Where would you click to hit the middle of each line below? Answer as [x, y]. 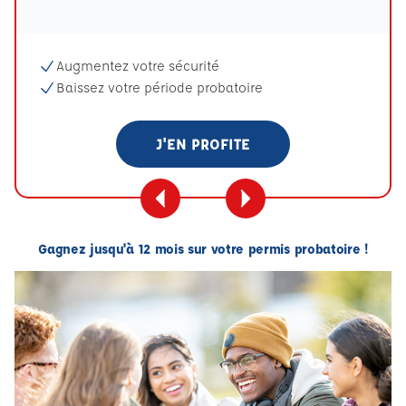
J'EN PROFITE [203, 144]
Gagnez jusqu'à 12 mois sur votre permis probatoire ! [203, 249]
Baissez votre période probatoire [159, 87]
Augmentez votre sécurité [138, 66]
